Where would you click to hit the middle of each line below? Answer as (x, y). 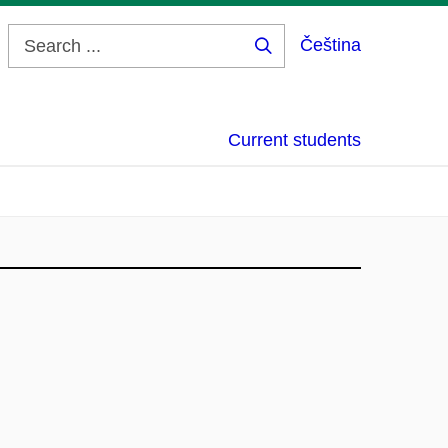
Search (295, 61)
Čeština (330, 45)
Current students (294, 140)
